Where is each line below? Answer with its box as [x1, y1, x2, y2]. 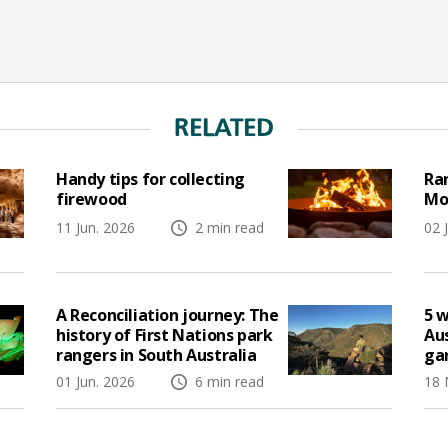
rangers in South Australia [56, 344, 257, 367]
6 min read [191, 372, 264, 392]
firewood [56, 187, 127, 210]
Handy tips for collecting [56, 167, 246, 190]
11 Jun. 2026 [56, 218, 139, 238]
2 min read [191, 218, 264, 238]
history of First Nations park [56, 324, 273, 347]
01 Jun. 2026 [56, 372, 139, 392]
